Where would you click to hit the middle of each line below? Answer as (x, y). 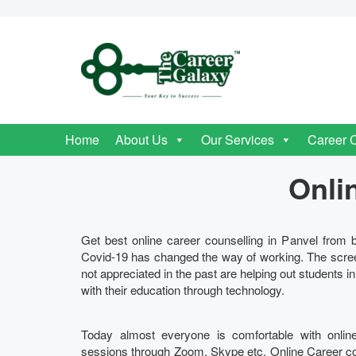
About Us (141, 139)
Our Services (238, 139)
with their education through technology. (183, 290)
